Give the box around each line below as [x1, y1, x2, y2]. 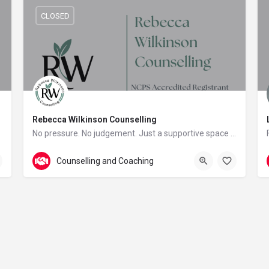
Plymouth [46, 147, 78, 156]
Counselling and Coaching [56, 156, 154, 166]
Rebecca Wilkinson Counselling [32, 115, 157, 124]
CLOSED [40, 11, 70, 20]
